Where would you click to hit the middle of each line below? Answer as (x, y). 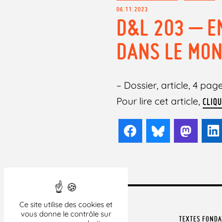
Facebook (161, 131)
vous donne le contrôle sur (66, 214)
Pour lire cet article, (160, 101)
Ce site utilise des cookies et (66, 204)
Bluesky (185, 131)
